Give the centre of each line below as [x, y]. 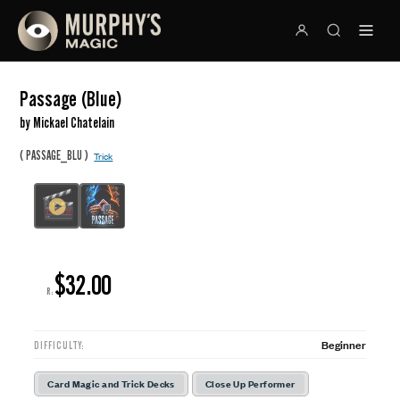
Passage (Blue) [71, 99]
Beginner [343, 344]
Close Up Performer [250, 383]
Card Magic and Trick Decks [111, 383]
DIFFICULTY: [59, 346]
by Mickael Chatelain [67, 123]
